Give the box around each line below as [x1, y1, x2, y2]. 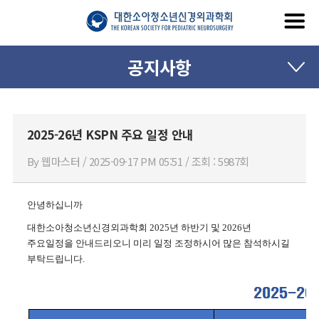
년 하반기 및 [169, 222, 222, 233]
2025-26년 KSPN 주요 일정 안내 [27, 125, 194, 143]
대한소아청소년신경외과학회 [27, 222, 150, 233]
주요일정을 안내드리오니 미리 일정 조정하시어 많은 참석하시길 [27, 238, 290, 249]
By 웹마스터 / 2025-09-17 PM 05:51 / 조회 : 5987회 [27, 154, 249, 169]
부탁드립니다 [27, 253, 83, 264]
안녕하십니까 [27, 199, 83, 210]
